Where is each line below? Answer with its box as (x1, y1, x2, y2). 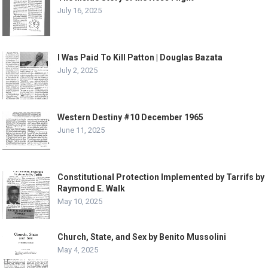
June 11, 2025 (57, 126, 105, 135)
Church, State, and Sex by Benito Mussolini (57, 232, 227, 242)
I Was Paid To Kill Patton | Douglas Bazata (57, 53, 223, 63)
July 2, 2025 (57, 66, 98, 75)
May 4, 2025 (57, 245, 99, 255)
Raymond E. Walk (57, 184, 126, 194)
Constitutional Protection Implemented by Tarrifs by (57, 172, 265, 182)
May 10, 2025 (57, 197, 103, 206)
